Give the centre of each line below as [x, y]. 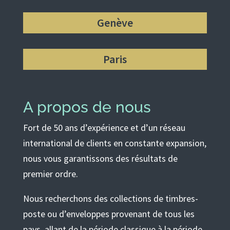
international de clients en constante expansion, [114, 143]
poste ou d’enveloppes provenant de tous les [109, 214]
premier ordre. [50, 174]
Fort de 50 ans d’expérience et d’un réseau [104, 127]
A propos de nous [87, 107]
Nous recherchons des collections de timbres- [110, 198]
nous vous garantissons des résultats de [100, 158]
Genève [115, 22]
